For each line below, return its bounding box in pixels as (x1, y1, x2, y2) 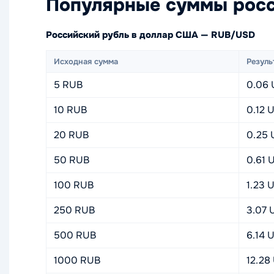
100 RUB (54, 179, 94, 191)
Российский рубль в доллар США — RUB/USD (46, 29, 255, 41)
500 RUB (54, 229, 96, 242)
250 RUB (54, 204, 95, 217)
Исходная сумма (54, 56, 118, 67)
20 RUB (54, 128, 89, 141)
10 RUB (54, 103, 87, 116)
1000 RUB (54, 254, 100, 267)
